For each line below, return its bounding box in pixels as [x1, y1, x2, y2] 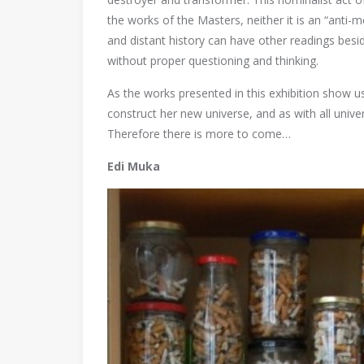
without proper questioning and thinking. [107, 53, 318, 68]
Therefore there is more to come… [107, 126, 291, 141]
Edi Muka [107, 158, 160, 174]
